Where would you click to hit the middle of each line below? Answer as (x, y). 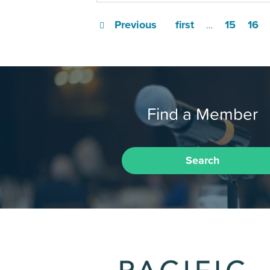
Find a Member (202, 114)
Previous (135, 25)
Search (202, 160)
